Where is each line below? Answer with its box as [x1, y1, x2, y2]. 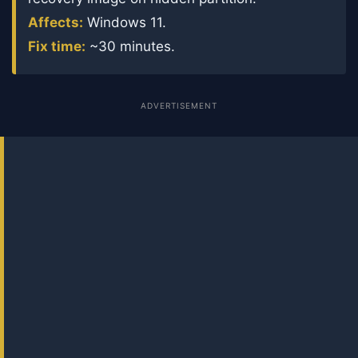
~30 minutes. [86, 38, 175, 54]
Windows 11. [83, 14, 166, 30]
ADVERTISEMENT [141, 100, 217, 110]
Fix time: [28, 38, 86, 54]
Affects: [28, 14, 83, 30]
